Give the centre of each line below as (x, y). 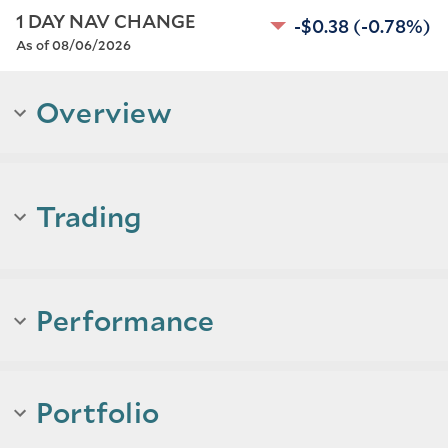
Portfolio (98, 412)
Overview (104, 112)
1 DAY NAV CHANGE (106, 21)
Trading (89, 216)
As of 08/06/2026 (73, 45)
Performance (125, 320)
